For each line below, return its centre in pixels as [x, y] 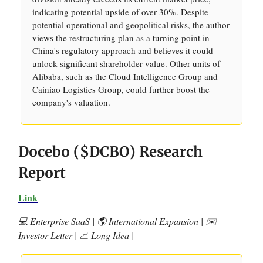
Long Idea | [111, 235]
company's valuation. [71, 102]
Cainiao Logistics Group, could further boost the [121, 89]
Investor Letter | [49, 235]
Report [42, 173]
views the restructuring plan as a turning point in [121, 38]
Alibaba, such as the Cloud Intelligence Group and [125, 76]
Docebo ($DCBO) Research [110, 152]
